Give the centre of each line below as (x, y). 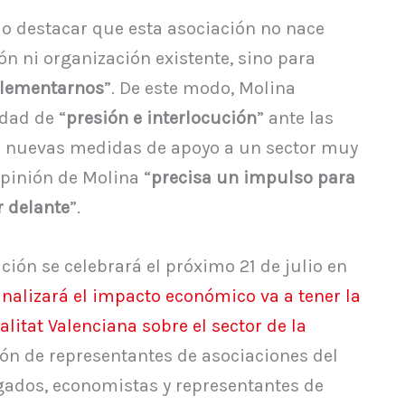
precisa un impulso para (253, 178)
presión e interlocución (161, 118)
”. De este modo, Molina (200, 89)
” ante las (295, 118)
